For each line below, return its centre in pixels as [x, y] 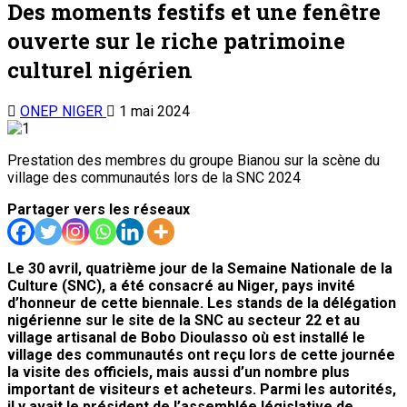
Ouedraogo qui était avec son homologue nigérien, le [190, 389]
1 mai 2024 [153, 25]
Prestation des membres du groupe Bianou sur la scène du [194, 74]
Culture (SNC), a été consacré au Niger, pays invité [181, 199]
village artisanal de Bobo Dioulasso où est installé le [186, 251]
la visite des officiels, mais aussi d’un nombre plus [179, 285]
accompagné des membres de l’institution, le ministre [192, 354]
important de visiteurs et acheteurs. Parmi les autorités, [202, 303]
